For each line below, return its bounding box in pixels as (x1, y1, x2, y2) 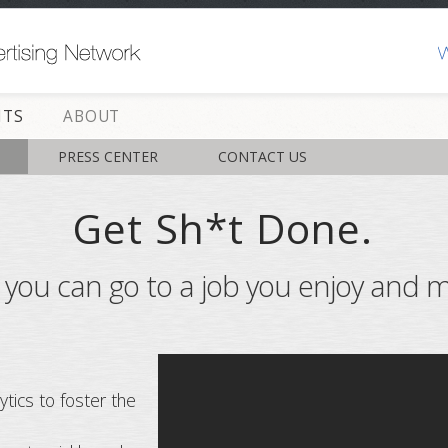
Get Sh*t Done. (73, 200, 374, 256)
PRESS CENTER (58, 147, 158, 166)
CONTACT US (218, 147, 307, 166)
